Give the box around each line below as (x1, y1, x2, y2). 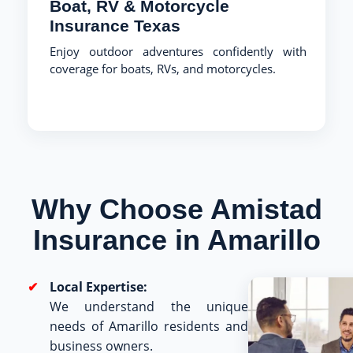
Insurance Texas (50, 16, 180, 35)
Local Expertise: (50, 277, 147, 295)
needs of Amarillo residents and (50, 317, 248, 335)
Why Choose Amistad (31, 192, 322, 225)
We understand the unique (50, 297, 248, 315)
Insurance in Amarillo (32, 223, 321, 256)
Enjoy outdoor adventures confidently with (50, 43, 307, 59)
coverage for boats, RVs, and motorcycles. (50, 60, 276, 76)
